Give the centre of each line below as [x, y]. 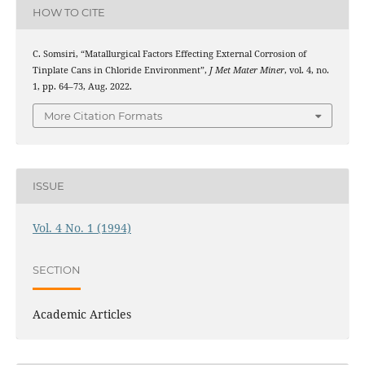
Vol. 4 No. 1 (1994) [81, 227]
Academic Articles [81, 314]
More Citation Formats [103, 115]
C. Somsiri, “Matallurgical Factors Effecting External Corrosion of [169, 54]
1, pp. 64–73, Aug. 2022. [82, 87]
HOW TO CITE [68, 12]
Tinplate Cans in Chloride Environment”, [121, 70]
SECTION [56, 270]
